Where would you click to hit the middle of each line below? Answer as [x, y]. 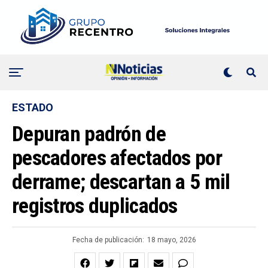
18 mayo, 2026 [171, 240]
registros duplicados [95, 206]
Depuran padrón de [89, 134]
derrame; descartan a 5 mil [121, 182]
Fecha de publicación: [108, 240]
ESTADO [33, 108]
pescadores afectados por [117, 158]
